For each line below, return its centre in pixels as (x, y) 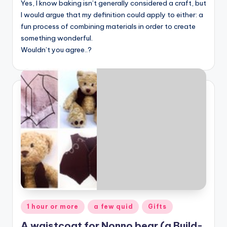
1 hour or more (53, 207)
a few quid (113, 207)
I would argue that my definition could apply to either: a (112, 14)
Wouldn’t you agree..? (56, 49)
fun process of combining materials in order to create (108, 26)
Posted (32, 205)
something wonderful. (57, 38)
